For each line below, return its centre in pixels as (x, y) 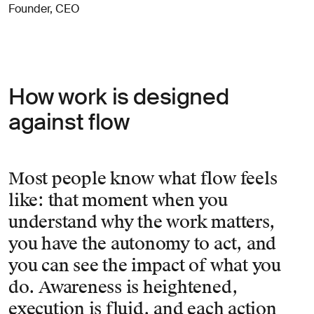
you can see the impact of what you (145, 266)
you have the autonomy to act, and (143, 244)
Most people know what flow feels (143, 179)
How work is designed (119, 97)
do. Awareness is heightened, (123, 287)
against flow (69, 122)
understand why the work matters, (142, 222)
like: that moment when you (118, 200)
